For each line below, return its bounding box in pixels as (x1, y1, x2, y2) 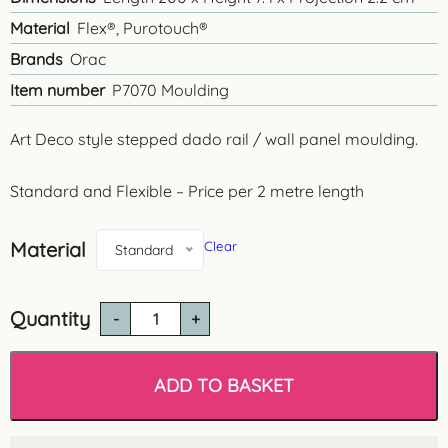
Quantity (10, 306, 90, 332)
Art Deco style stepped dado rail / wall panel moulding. (10, 129, 418, 150)
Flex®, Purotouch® (77, 18, 208, 39)
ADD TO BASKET (154, 373, 294, 397)
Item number (10, 80, 105, 101)
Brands (10, 49, 63, 70)
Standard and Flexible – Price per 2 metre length (10, 181, 364, 202)
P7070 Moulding (112, 80, 229, 101)
